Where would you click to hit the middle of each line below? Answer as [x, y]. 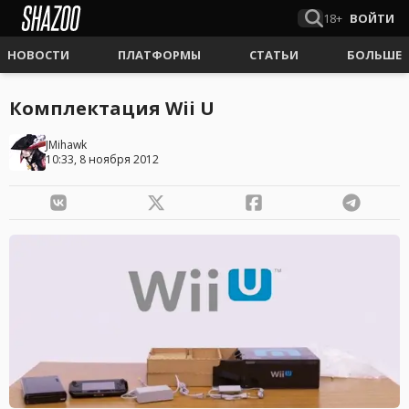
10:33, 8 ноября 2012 [102, 159]
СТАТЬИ [274, 55]
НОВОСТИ [38, 55]
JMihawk [66, 145]
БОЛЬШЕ [374, 55]
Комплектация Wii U [112, 108]
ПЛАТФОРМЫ [159, 55]
